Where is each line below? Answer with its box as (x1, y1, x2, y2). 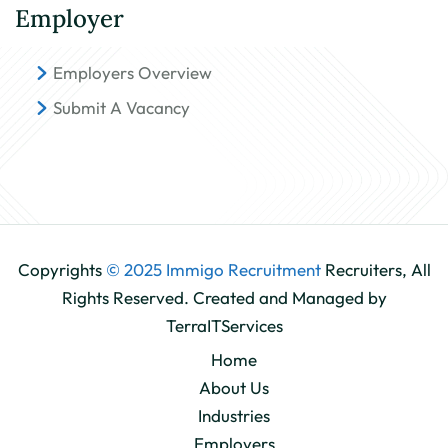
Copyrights (17, 259, 106, 280)
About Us (199, 377, 269, 398)
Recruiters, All (324, 259, 431, 280)
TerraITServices (165, 315, 283, 336)
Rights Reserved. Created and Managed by (61, 287, 387, 308)
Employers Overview (53, 62, 212, 83)
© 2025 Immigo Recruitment (105, 259, 325, 280)
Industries (198, 405, 270, 426)
